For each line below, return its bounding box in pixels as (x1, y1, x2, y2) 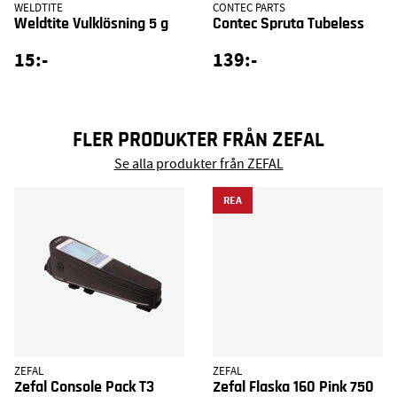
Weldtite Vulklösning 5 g (14, 15, 168, 32)
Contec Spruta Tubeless (213, 15, 364, 32)
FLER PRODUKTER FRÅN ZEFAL (73, 128, 324, 151)
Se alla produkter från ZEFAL (113, 155, 284, 174)
